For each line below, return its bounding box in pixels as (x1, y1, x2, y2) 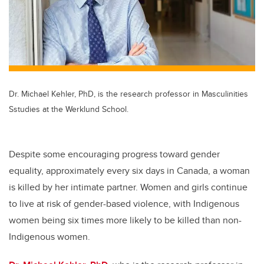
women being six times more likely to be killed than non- (9, 213, 242, 227)
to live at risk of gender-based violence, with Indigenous (9, 197, 239, 211)
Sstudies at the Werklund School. (9, 103, 128, 115)
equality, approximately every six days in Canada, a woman (9, 164, 250, 178)
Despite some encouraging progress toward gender (9, 147, 220, 161)
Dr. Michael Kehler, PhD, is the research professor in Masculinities (9, 87, 248, 100)
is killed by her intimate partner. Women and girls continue (9, 180, 247, 194)
